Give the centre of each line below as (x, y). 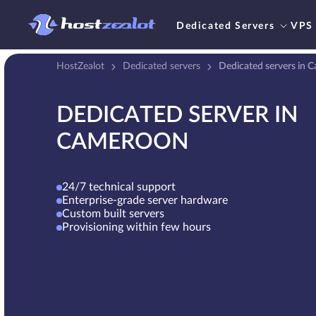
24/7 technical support (119, 187)
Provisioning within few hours (136, 227)
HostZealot (80, 66)
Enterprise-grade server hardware (145, 200)
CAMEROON (123, 142)
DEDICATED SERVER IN (177, 115)
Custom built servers (113, 214)
